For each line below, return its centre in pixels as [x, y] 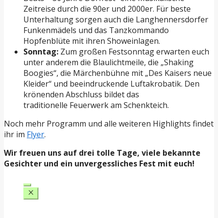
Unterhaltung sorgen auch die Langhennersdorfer [116, 19]
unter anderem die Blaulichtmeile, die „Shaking [109, 62]
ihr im [15, 134]
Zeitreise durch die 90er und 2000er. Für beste [107, 9]
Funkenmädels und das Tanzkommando [96, 30]
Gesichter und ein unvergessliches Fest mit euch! [99, 163]
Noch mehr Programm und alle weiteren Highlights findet [109, 123]
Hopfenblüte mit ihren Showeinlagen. [92, 41]
